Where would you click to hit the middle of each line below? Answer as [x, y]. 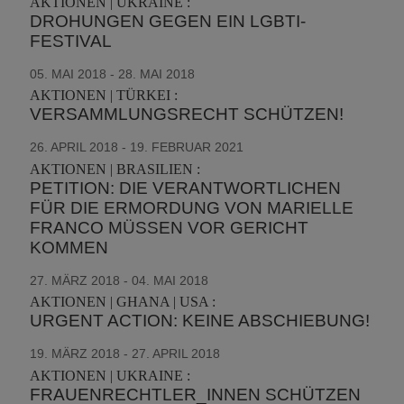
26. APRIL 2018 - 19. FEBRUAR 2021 [137, 147]
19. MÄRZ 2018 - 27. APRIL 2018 [125, 353]
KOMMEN [69, 247]
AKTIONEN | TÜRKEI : [104, 95]
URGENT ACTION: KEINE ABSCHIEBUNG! [200, 321]
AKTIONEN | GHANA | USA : [123, 302]
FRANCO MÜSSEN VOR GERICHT [170, 227]
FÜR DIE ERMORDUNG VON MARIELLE [192, 207]
